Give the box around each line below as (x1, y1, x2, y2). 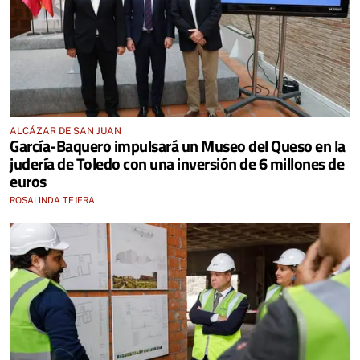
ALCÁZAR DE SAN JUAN (10, 125, 121, 137)
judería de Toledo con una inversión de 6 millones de (10, 150, 344, 176)
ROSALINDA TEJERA (10, 194, 95, 205)
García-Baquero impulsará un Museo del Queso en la (10, 133, 346, 158)
